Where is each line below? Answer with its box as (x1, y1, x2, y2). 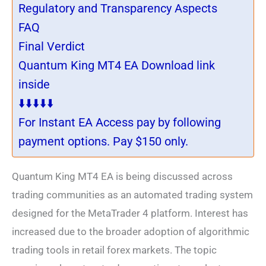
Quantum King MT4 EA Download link (18, 58, 215, 72)
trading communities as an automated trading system (12, 189, 253, 201)
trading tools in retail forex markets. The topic (12, 244, 217, 256)
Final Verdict (18, 39, 85, 53)
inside (18, 77, 50, 91)
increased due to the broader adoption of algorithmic (12, 226, 249, 237)
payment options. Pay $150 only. (18, 134, 188, 148)
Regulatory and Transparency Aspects (18, 1, 217, 15)
